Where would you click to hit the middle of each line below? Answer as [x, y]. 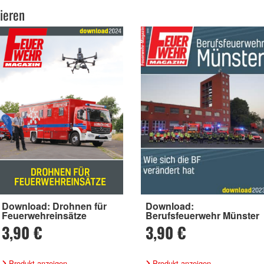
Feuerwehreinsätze [44, 216]
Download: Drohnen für [55, 206]
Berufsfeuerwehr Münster [202, 216]
